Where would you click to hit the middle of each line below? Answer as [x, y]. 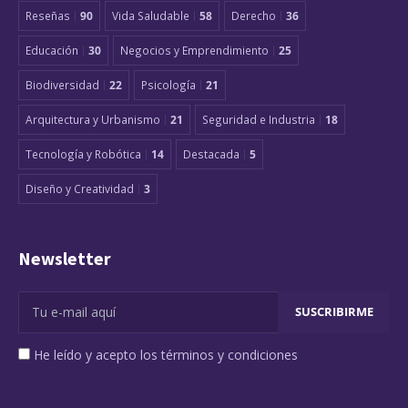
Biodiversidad [62, 84]
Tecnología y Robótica [83, 153]
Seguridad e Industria [259, 119]
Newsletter [65, 258]
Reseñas [48, 15]
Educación [52, 50]
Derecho [254, 15]
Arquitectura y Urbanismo [93, 119]
